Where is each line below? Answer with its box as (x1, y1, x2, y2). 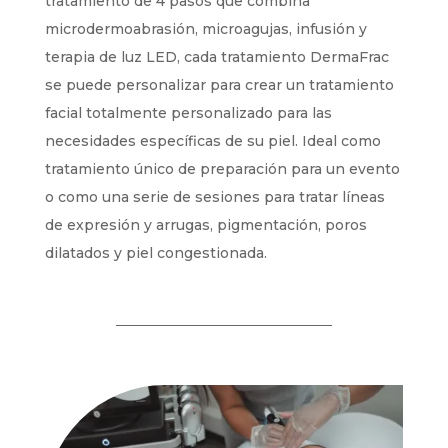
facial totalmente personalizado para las (44, 103, 332, 122)
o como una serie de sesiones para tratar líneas (44, 187, 385, 206)
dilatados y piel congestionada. (44, 243, 267, 262)
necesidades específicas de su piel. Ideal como (44, 131, 381, 150)
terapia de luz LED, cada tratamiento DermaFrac (44, 47, 389, 66)
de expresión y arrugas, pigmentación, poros (44, 215, 367, 234)
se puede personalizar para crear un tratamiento (44, 75, 394, 94)
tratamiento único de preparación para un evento (44, 159, 400, 178)
